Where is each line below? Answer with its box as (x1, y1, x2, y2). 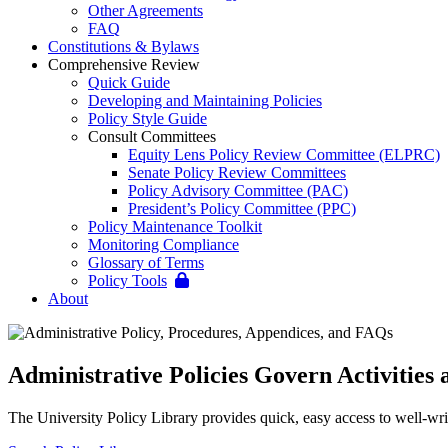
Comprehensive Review (48, 55, 200, 73)
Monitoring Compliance (88, 235, 239, 253)
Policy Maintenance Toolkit (88, 217, 262, 235)
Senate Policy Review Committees (128, 163, 346, 181)
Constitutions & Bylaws (48, 37, 199, 55)
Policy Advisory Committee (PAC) (128, 181, 348, 199)
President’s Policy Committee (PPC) (128, 199, 356, 217)
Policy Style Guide (88, 109, 207, 127)
